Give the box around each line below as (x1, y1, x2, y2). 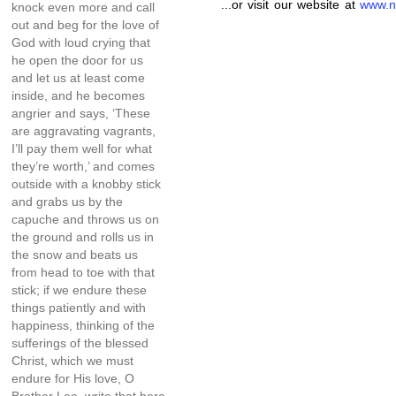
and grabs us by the (11, 194, 123, 209)
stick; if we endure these (11, 282, 147, 297)
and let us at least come (11, 70, 145, 85)
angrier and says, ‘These (11, 105, 150, 120)
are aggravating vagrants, (11, 123, 156, 138)
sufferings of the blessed (11, 335, 148, 350)
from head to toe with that (11, 264, 155, 279)
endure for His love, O (11, 370, 134, 385)
